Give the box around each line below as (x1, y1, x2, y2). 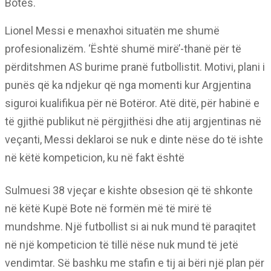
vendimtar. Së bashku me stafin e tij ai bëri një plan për (5, 256, 264, 269)
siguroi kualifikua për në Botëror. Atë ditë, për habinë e (5, 97, 260, 109)
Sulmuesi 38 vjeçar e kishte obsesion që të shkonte (5, 184, 253, 197)
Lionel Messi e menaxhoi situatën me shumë (5, 24, 220, 37)
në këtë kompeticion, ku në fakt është (5, 151, 184, 164)
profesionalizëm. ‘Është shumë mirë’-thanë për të (5, 42, 241, 55)
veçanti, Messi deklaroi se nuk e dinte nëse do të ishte (5, 133, 263, 146)
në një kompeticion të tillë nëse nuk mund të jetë (5, 238, 238, 251)
